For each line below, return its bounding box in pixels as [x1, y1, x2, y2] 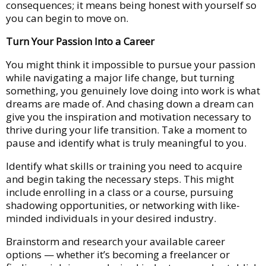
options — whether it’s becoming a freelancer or [6, 247, 230, 261]
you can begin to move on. [6, 11, 128, 25]
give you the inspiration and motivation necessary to [6, 109, 251, 123]
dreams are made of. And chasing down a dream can [6, 96, 254, 110]
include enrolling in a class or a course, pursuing [6, 185, 233, 199]
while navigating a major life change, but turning [6, 70, 235, 84]
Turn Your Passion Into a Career [6, 34, 154, 48]
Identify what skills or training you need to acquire [6, 159, 242, 173]
